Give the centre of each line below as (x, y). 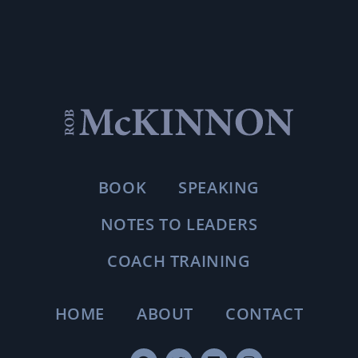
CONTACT (265, 314)
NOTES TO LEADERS (179, 225)
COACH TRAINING (179, 261)
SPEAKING (219, 188)
